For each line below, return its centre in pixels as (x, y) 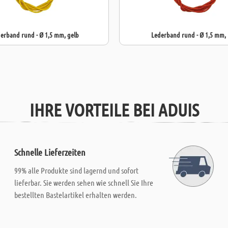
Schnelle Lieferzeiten (50, 152)
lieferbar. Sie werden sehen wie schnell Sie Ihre (84, 182)
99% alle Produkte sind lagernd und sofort (77, 170)
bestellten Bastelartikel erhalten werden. (76, 195)
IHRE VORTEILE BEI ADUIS (114, 109)
